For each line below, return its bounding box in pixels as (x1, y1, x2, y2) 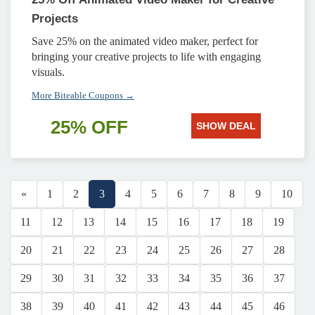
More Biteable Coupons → (32, 90, 134, 101)
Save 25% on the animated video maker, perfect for (32, 35, 258, 47)
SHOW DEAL (195, 120, 256, 131)
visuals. (32, 66, 65, 78)
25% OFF (51, 117, 128, 138)
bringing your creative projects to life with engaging (32, 51, 261, 63)
